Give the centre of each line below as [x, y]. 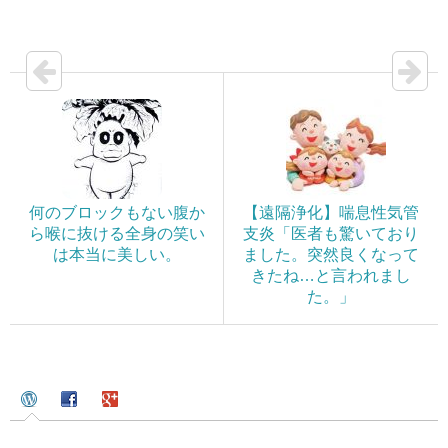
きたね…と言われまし [331, 275]
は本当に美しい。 [116, 254]
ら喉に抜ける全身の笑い [116, 233]
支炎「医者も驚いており [331, 233]
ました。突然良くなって [331, 254]
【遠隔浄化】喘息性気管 [331, 212]
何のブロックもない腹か [116, 212]
